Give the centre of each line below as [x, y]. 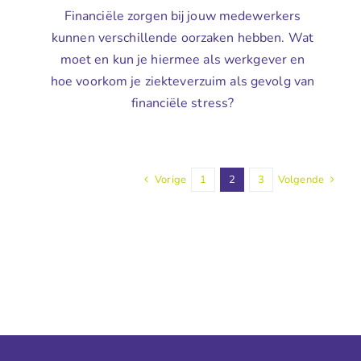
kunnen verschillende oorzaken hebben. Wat [183, 38]
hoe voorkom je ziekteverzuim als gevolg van [183, 82]
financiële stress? [183, 104]
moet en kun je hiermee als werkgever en [183, 60]
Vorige [170, 179]
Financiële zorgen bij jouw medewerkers [183, 17]
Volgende [301, 179]
